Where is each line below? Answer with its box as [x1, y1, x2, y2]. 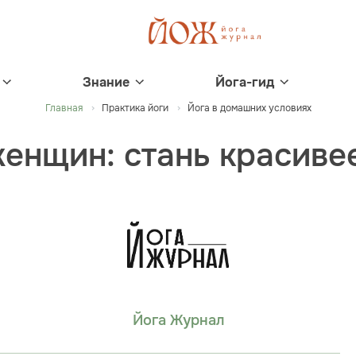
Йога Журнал [132, 311, 224, 330]
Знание [83, 74, 130, 91]
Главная [44, 102, 83, 114]
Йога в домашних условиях [187, 102, 311, 114]
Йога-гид [215, 74, 274, 91]
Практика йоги [101, 102, 168, 114]
